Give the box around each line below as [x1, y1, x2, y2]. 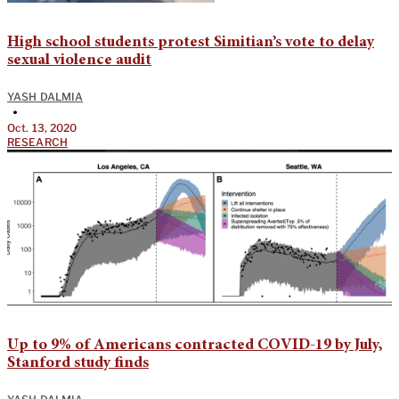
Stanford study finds [7, 355, 149, 372]
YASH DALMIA [7, 90, 84, 104]
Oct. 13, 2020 [7, 121, 77, 135]
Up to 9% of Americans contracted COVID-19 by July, [7, 338, 383, 354]
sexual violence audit [7, 53, 151, 69]
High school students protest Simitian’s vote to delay [7, 35, 374, 52]
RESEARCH [7, 135, 68, 150]
